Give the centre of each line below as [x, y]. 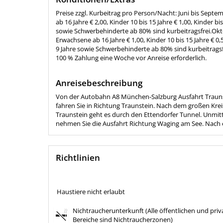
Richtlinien [78, 158]
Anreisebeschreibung [99, 83]
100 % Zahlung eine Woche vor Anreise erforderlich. [131, 58]
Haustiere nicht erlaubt [91, 191]
